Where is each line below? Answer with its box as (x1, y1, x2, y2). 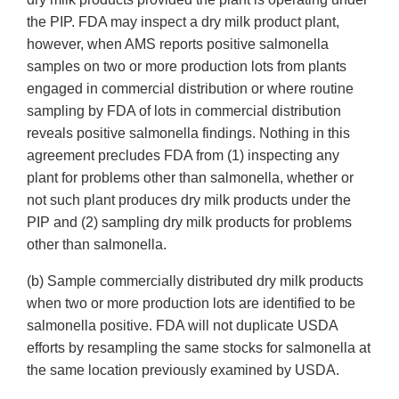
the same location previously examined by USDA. (27, 362, 339, 379)
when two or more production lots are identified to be (27, 296, 355, 312)
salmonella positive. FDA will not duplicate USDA (27, 318, 338, 334)
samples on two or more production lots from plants (27, 59, 346, 75)
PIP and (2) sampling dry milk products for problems (27, 215, 352, 231)
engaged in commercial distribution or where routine (27, 81, 354, 97)
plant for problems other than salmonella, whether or (27, 170, 354, 186)
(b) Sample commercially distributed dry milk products (27, 273, 363, 289)
